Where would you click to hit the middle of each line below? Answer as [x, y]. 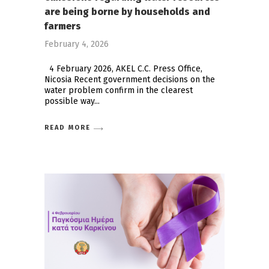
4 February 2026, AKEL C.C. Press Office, [123, 69]
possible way [69, 101]
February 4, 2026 [77, 44]
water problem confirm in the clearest [119, 91]
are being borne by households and [127, 12]
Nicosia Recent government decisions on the [130, 80]
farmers [63, 26]
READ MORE [68, 127]
